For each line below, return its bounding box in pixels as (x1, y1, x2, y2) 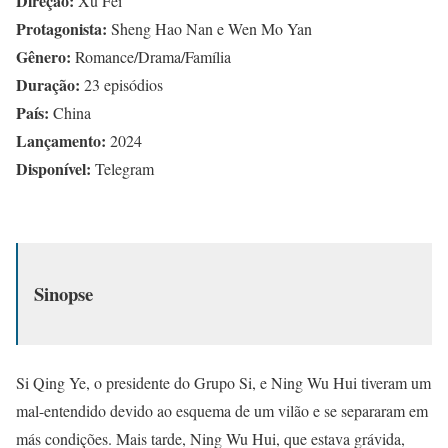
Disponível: (16, 157, 91, 181)
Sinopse (34, 279, 93, 307)
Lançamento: (16, 129, 106, 153)
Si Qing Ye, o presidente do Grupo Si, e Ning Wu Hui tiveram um (16, 371, 431, 393)
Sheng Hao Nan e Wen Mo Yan (107, 18, 312, 40)
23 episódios (80, 74, 163, 96)
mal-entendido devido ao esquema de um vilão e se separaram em (16, 399, 428, 421)
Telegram (91, 158, 154, 180)
